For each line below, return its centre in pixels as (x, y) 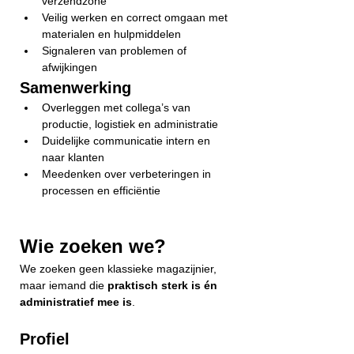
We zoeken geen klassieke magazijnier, (120, 269)
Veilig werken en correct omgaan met (136, 17)
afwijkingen (70, 67)
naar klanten (73, 157)
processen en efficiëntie (101, 190)
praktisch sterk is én (164, 285)
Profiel (45, 339)
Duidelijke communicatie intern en (128, 141)
